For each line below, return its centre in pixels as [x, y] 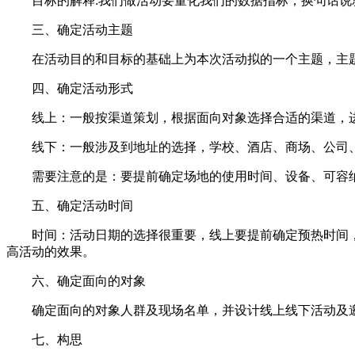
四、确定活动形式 [70, 88]
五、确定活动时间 [70, 205]
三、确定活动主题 [70, 29]
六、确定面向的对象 [76, 281]
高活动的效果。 [51, 251]
